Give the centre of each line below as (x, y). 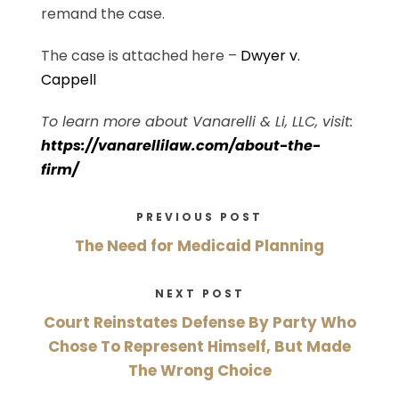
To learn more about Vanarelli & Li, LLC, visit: (197, 121)
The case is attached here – (141, 55)
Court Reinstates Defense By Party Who (199, 322)
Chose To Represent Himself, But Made (199, 346)
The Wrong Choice (199, 370)
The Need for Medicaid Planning (199, 245)
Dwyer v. (271, 55)
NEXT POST (199, 293)
